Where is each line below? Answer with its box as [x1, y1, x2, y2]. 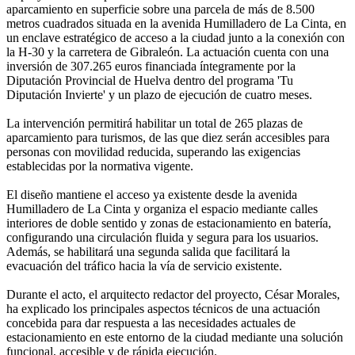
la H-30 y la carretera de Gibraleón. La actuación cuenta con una [6, 44, 329, 59]
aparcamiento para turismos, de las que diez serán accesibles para [6, 130, 330, 144]
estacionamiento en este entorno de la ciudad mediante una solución [6, 330, 343, 344]
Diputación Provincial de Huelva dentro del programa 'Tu [6, 73, 293, 87]
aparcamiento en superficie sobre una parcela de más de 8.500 [6, 2, 315, 16]
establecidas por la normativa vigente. [6, 158, 193, 173]
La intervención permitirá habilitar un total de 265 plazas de [6, 116, 303, 130]
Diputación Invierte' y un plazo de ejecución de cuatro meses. [6, 87, 312, 101]
